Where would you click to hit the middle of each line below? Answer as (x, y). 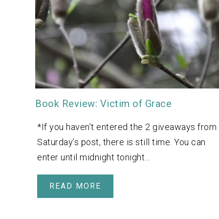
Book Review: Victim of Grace (103, 104)
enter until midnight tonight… (94, 157)
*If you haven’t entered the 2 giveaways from (127, 127)
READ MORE (75, 186)
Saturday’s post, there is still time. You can (121, 142)
